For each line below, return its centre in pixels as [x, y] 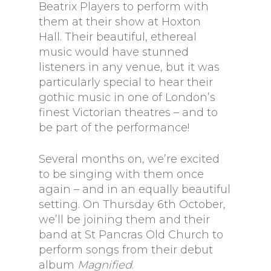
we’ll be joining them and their [124, 220]
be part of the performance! [114, 128]
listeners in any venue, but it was [129, 67]
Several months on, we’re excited [129, 159]
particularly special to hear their [126, 82]
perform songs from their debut [126, 250]
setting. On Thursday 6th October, [132, 204]
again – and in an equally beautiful [135, 189]
